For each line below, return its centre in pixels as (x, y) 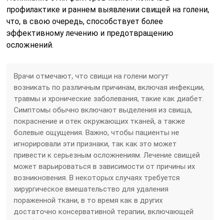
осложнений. (30, 45)
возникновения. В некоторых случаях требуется (97, 178)
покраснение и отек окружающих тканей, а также (100, 121)
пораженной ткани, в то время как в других (88, 200)
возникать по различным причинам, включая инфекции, (109, 87)
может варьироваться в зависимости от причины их (105, 166)
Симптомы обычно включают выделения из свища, (103, 110)
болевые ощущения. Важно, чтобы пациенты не (97, 132)
